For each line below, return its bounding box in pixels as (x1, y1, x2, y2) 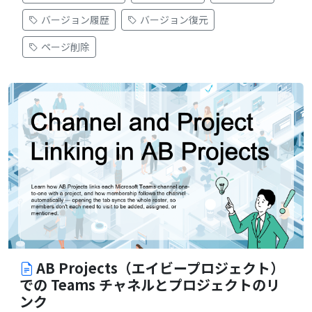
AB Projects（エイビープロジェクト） (36, 258, 284, 279)
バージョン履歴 (41, 12, 109, 26)
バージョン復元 (140, 12, 208, 26)
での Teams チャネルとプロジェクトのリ (19, 274, 280, 295)
